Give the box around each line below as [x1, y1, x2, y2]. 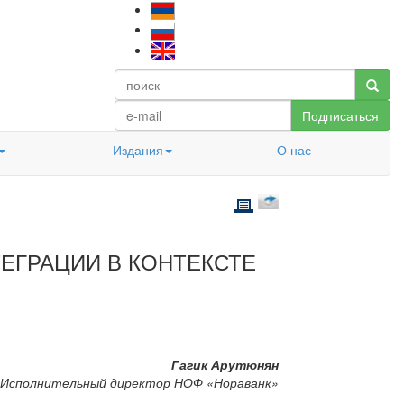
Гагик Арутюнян [170, 355, 279, 374]
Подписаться [302, 106, 379, 124]
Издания [112, 141, 163, 159]
